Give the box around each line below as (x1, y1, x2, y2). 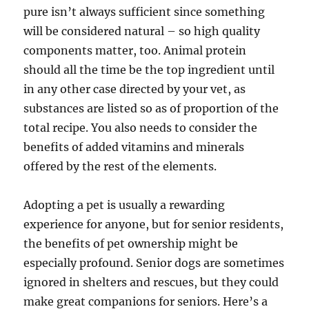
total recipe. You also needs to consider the (23, 120, 258, 134)
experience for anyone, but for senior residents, (23, 217, 284, 231)
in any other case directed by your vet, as (23, 81, 246, 96)
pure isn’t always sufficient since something (23, 4, 266, 19)
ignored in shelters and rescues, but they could (23, 275, 279, 289)
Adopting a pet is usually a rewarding (23, 197, 226, 212)
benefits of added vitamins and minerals (23, 139, 245, 154)
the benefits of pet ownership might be (23, 236, 239, 250)
